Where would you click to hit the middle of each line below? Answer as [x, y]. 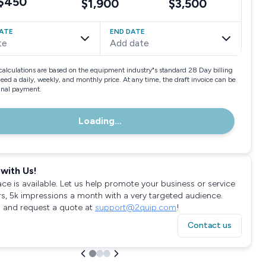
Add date [129, 43]
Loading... [100, 121]
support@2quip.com [136, 208]
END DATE [127, 31]
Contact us [210, 225]
